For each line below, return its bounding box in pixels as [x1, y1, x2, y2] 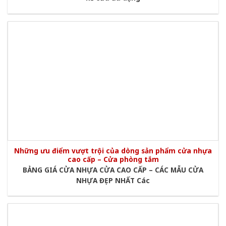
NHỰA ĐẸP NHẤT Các [76, 175, 150, 185]
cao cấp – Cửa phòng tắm [67, 154, 159, 164]
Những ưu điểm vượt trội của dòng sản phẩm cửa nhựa [14, 146, 212, 156]
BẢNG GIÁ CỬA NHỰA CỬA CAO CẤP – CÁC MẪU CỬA [23, 164, 203, 175]
